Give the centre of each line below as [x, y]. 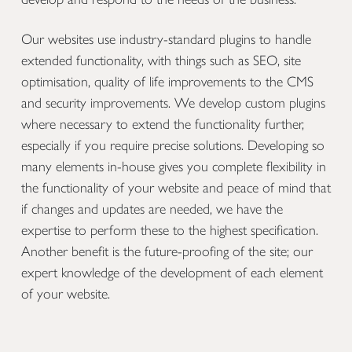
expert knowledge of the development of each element [172, 272]
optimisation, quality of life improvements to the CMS [167, 81]
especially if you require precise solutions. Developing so [173, 145]
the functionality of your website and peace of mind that [176, 187]
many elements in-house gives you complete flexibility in [174, 166]
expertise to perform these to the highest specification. [170, 230]
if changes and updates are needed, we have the [152, 209]
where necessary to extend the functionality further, [163, 124]
